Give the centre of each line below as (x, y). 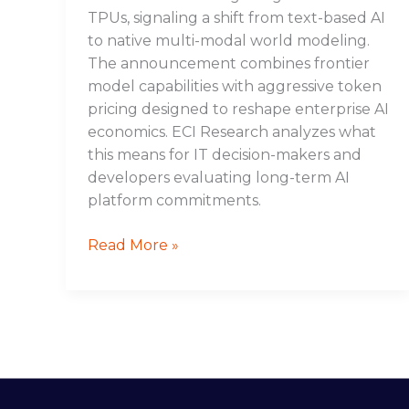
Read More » (133, 245)
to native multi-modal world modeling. (229, 40)
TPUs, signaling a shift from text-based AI (236, 17)
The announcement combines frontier (229, 63)
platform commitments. (174, 200)
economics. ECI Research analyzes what (232, 131)
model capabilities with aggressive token (235, 86)
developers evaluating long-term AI (219, 177)
